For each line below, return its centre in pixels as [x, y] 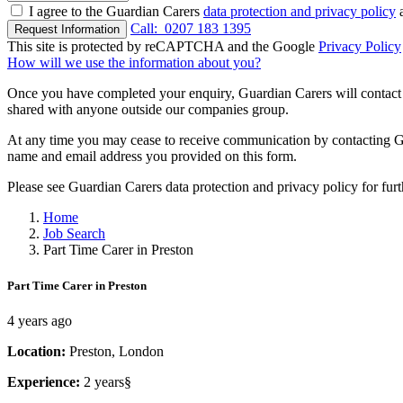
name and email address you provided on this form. [152, 157]
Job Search [74, 234]
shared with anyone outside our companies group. [148, 110]
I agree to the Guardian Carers [116, 12]
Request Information [67, 30]
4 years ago [40, 320]
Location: [38, 351]
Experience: [45, 381]
